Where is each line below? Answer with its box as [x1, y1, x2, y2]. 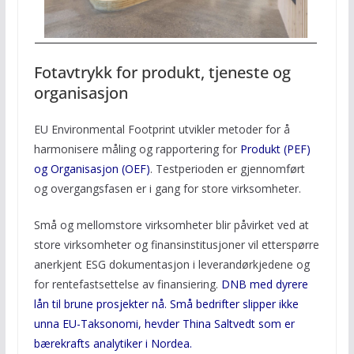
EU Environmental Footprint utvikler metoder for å [33, 122, 290, 137]
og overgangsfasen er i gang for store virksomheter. [33, 181, 301, 197]
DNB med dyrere [220, 277, 308, 292]
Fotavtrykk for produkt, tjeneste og [33, 62, 291, 84]
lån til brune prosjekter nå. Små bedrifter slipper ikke [33, 296, 299, 312]
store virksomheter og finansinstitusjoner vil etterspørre [33, 237, 319, 253]
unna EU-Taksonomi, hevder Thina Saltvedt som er [33, 316, 295, 332]
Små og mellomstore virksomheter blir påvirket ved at [33, 217, 309, 233]
